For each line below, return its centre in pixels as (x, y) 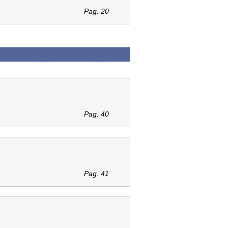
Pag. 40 (96, 114)
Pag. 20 (96, 11)
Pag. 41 (96, 173)
